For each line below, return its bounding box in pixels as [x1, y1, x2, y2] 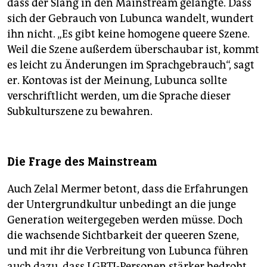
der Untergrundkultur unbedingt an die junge [7, 197, 236, 211]
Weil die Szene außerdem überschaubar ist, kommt [7, 42, 259, 56]
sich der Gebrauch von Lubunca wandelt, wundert [7, 11, 254, 25]
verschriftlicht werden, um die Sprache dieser [7, 89, 231, 103]
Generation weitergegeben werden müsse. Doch [7, 213, 243, 226]
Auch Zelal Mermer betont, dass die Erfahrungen [7, 182, 249, 195]
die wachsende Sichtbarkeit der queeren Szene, [7, 228, 239, 242]
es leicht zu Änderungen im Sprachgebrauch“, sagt [7, 58, 254, 72]
